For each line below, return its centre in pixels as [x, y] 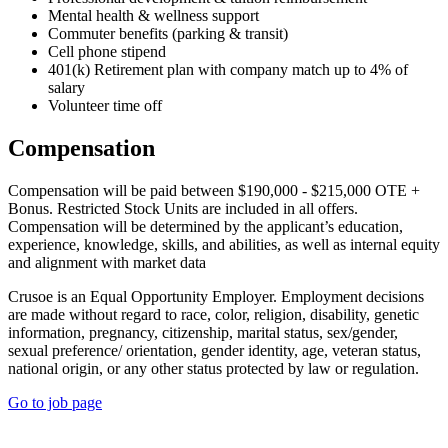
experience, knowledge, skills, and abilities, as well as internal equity [224, 245]
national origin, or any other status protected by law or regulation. [213, 369]
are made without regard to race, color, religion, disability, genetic [213, 315]
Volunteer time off [105, 106]
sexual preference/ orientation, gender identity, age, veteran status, [214, 351]
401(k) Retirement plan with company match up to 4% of [228, 70]
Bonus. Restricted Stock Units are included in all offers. [183, 209]
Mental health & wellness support [153, 16]
